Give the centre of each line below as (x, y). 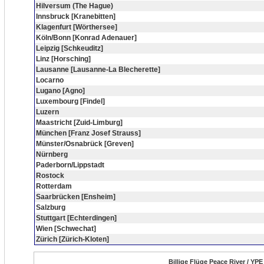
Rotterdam (54, 186)
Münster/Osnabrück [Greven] (85, 144)
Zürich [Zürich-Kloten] (72, 239)
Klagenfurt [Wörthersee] (77, 27)
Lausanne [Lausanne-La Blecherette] (98, 70)
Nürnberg (52, 154)
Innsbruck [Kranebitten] (76, 16)
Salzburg (51, 207)
